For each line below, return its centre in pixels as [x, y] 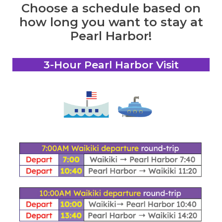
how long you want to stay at [111, 22]
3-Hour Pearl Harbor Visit [111, 65]
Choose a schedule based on [111, 8]
